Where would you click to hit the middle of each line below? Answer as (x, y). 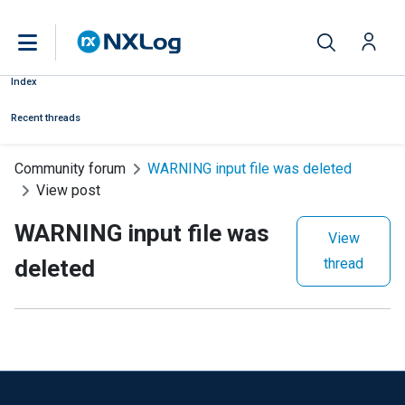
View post (68, 190)
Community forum (70, 169)
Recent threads (46, 118)
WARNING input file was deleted (250, 169)
